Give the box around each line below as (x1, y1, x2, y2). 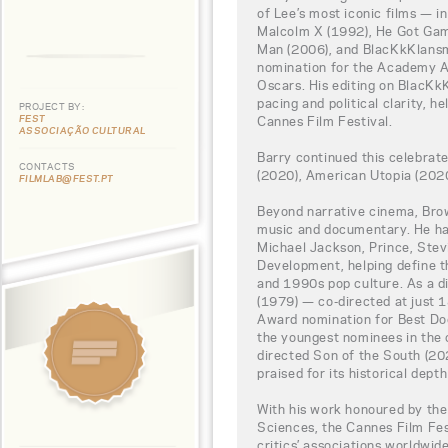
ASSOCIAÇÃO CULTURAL (19, 124, 146, 136)
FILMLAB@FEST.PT (19, 172, 114, 184)
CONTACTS (19, 160, 75, 172)
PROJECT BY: (19, 100, 84, 112)
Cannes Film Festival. (257, 112, 393, 129)
